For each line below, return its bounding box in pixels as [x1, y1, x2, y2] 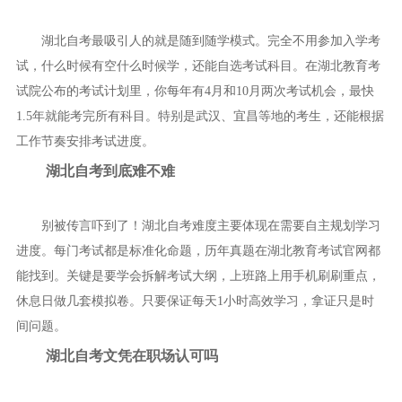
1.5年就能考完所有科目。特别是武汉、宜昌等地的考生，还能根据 [15, 109, 384, 124]
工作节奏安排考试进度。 [15, 135, 154, 149]
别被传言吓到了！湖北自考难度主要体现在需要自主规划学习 [40, 218, 380, 232]
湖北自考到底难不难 [45, 162, 175, 180]
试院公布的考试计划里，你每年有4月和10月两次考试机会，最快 [15, 84, 374, 99]
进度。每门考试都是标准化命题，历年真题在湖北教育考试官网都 [15, 243, 380, 258]
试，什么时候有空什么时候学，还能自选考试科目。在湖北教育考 [15, 59, 380, 74]
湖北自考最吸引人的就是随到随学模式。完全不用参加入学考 [40, 34, 380, 48]
